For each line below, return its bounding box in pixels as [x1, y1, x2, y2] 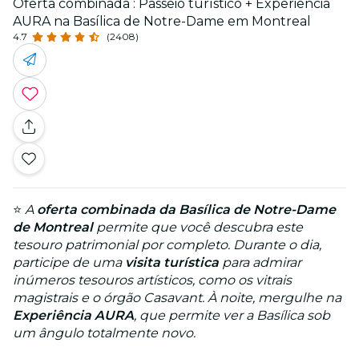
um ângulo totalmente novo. [13, 325, 196, 341]
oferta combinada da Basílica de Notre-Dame [37, 202, 336, 218]
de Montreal [13, 220, 93, 236]
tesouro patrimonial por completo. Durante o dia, [13, 237, 321, 253]
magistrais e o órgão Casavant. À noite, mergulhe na [13, 290, 341, 306]
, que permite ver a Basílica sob [134, 308, 330, 324]
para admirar [219, 255, 301, 271]
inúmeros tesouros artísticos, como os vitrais [13, 272, 292, 288]
